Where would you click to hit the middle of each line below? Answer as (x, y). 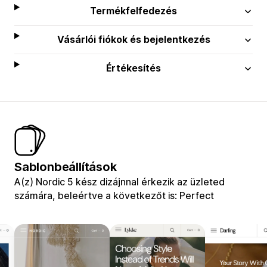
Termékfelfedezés (134, 10)
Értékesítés (134, 68)
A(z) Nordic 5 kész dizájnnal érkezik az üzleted (119, 181)
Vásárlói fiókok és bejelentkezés (133, 39)
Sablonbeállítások (66, 167)
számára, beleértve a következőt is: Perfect (114, 195)
